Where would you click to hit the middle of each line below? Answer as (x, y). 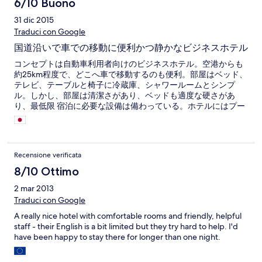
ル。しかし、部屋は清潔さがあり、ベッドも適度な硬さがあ (125, 96)
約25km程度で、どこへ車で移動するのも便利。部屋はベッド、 (131, 75)
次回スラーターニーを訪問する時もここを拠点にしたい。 (120, 127)
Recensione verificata (48, 155)
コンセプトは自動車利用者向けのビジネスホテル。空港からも (129, 64)
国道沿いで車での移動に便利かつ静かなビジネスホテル (131, 48)
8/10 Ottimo (46, 172)
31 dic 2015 (34, 20)
